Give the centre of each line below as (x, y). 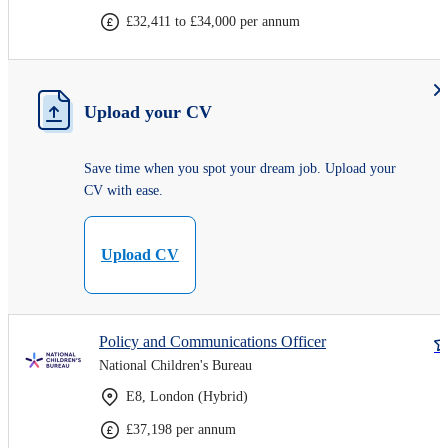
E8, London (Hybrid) (187, 396)
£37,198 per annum (181, 429)
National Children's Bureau (175, 365)
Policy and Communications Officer (212, 341)
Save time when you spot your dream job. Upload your (240, 168)
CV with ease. (123, 190)
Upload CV (140, 254)
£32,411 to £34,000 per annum (213, 21)
